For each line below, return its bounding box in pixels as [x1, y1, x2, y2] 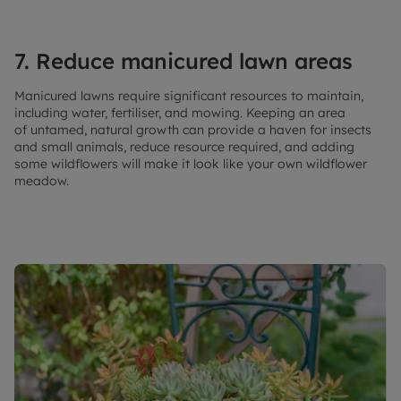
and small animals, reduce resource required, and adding [14, 139, 354, 156]
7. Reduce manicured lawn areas [14, 47, 353, 75]
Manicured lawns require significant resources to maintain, [14, 88, 363, 105]
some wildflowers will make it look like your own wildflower [14, 156, 367, 173]
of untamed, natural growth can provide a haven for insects [14, 122, 371, 139]
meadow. [14, 173, 69, 190]
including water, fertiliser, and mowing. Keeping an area [14, 105, 346, 122]
